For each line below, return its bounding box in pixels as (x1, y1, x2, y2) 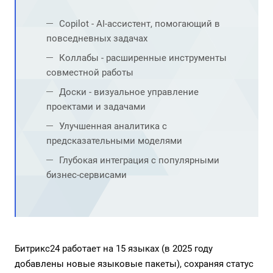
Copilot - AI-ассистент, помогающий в (59, 18, 220, 29)
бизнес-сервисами (46, 169, 127, 180)
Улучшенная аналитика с (59, 121, 167, 132)
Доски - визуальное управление (59, 87, 199, 97)
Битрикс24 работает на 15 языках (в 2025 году (15, 243, 213, 254)
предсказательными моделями (46, 135, 182, 146)
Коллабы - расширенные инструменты (59, 52, 227, 63)
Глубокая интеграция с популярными (59, 155, 219, 166)
